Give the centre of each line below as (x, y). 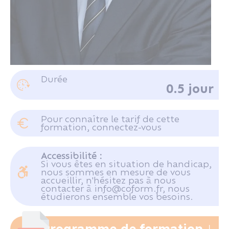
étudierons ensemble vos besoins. (118, 197)
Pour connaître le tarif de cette (110, 119)
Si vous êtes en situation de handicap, (126, 164)
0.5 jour (190, 89)
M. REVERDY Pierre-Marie (111, 69)
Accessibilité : (72, 156)
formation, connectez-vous (101, 127)
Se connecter (111, 129)
